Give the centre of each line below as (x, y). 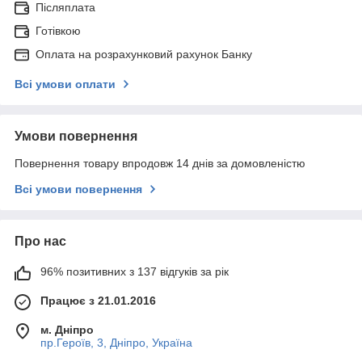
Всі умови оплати (65, 84)
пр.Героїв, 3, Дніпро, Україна (116, 343)
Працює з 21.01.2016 (98, 301)
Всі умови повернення (78, 189)
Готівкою (58, 31)
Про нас (40, 242)
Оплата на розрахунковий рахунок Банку (144, 55)
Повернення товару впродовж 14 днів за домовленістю (160, 164)
